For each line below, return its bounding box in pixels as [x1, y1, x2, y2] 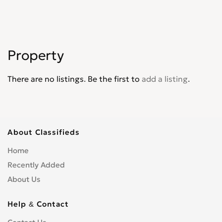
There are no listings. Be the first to [7, 74, 142, 84]
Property [7, 47, 64, 64]
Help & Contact [7, 199, 69, 209]
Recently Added [7, 160, 65, 169]
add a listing [142, 74, 188, 84]
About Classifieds [7, 127, 80, 137]
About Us [7, 174, 40, 184]
